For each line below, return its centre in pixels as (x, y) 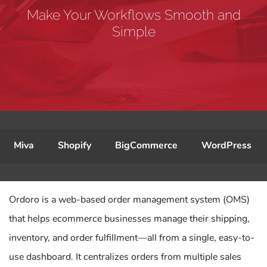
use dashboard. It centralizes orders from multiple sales (125, 257)
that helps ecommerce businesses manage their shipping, (129, 219)
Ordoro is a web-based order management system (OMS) (129, 200)
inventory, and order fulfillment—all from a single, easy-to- (132, 238)
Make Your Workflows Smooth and (133, 14)
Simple (133, 31)
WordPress (226, 145)
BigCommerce (146, 145)
